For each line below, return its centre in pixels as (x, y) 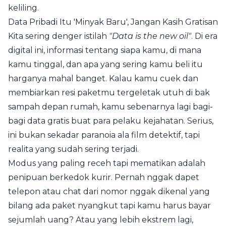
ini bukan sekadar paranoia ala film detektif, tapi (104, 135)
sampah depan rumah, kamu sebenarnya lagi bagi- (110, 107)
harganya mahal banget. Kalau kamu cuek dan (103, 78)
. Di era (204, 36)
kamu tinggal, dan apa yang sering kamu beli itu (105, 64)
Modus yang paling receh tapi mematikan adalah (107, 163)
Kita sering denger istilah (59, 36)
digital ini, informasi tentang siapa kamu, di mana (105, 50)
